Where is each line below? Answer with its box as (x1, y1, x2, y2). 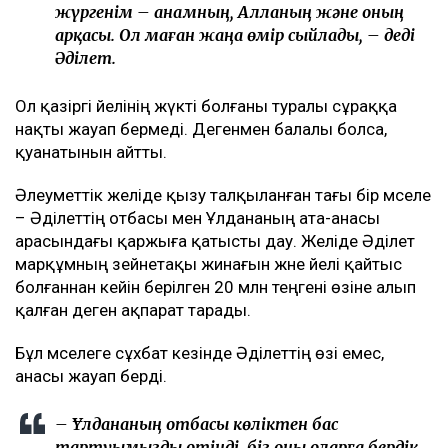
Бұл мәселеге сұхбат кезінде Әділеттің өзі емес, (15, 343, 384, 364)
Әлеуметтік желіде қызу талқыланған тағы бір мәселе (15, 185, 431, 206)
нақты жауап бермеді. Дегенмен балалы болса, (15, 119, 387, 140)
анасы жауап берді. (15, 366, 167, 387)
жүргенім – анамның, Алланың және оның (55, 2, 404, 23)
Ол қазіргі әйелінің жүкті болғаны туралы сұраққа (15, 96, 397, 117)
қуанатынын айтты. (15, 142, 167, 163)
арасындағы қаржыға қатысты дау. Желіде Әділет (15, 231, 415, 252)
